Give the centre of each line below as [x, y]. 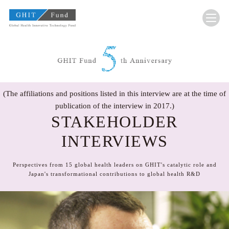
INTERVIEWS [114, 141]
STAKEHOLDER [114, 121]
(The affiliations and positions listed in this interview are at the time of [114, 93]
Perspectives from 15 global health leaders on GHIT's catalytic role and [114, 164]
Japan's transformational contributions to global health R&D [114, 174]
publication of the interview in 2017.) [114, 106]
